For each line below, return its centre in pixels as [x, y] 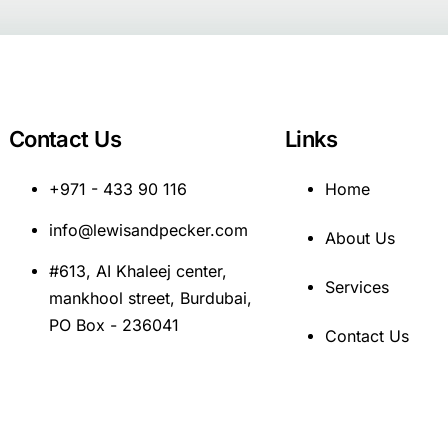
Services [356, 286]
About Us [359, 237]
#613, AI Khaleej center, [137, 270]
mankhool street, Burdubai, [150, 297]
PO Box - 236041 [113, 324]
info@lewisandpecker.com [148, 229]
